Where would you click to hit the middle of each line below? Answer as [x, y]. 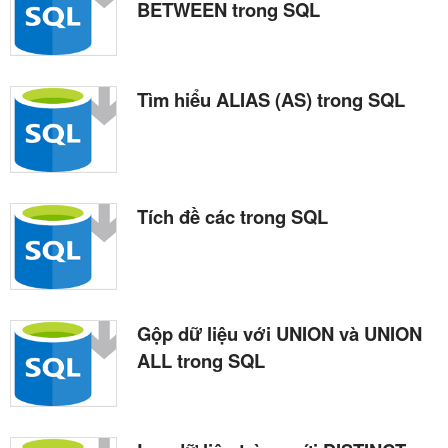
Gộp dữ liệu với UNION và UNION [279, 334]
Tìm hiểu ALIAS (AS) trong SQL [271, 100]
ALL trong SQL [201, 361]
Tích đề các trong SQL [232, 217]
